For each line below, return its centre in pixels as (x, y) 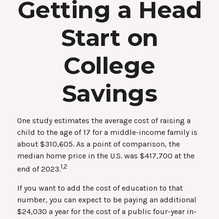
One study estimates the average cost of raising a (104, 120)
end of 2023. (39, 169)
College (109, 66)
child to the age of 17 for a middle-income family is (107, 132)
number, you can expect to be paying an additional (107, 200)
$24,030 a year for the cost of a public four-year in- (107, 212)
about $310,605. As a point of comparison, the (99, 144)
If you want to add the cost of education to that (100, 188)
